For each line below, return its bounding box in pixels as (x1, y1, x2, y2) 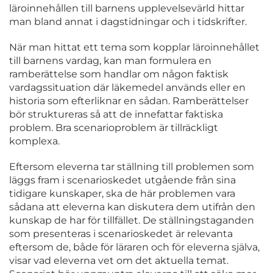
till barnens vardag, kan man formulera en (9, 55, 211, 67)
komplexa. (9, 135, 60, 147)
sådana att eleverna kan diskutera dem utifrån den (9, 201, 255, 213)
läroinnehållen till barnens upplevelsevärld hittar (9, 2, 244, 15)
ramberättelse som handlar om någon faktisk (9, 68, 229, 80)
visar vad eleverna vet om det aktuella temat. (9, 255, 230, 267)
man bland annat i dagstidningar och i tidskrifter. (9, 16, 247, 28)
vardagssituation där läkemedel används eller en (9, 82, 246, 94)
